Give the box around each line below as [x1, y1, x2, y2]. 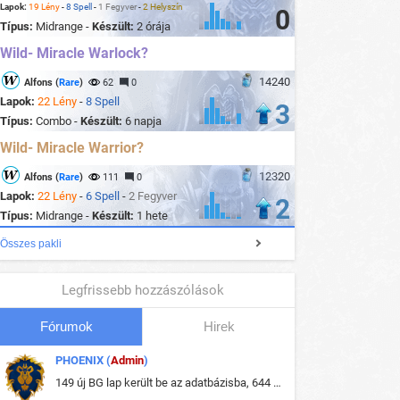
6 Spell [86, 189, 120, 204]
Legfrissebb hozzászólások [62, 282, 224, 299]
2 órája [137, 20, 171, 34]
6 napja [125, 114, 162, 129]
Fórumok [40, 319, 93, 335]
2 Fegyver [129, 189, 177, 204]
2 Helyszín [143, 2, 183, 12]
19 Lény [29, 2, 60, 12]
